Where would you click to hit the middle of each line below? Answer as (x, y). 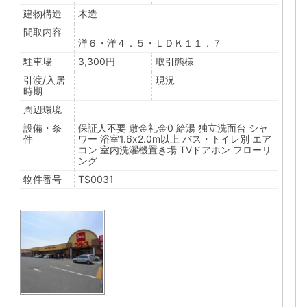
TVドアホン (205, 149)
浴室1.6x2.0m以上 (140, 138)
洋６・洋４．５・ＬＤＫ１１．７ (150, 42)
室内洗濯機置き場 (138, 149)
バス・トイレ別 (216, 138)
